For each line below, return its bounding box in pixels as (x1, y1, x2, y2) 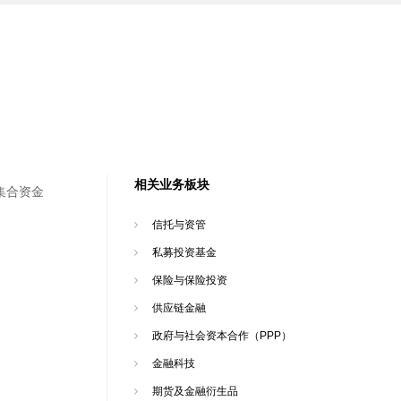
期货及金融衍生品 (151, 384, 238, 397)
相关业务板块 (133, 177, 209, 192)
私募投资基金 (151, 245, 217, 259)
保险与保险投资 (151, 273, 227, 286)
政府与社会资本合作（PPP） (151, 328, 292, 342)
